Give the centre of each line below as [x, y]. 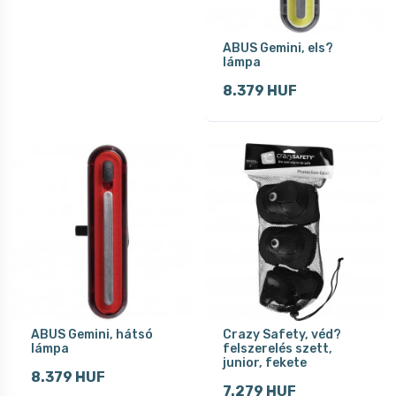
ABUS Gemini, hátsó [92, 334]
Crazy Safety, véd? [282, 334]
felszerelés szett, [278, 348]
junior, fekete [265, 362]
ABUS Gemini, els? [278, 48]
